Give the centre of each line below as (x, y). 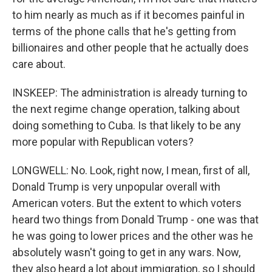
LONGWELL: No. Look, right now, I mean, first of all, (131, 170)
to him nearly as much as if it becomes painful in (128, 15)
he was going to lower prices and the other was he (133, 236)
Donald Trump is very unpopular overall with (116, 187)
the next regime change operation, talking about (126, 109)
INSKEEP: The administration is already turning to (130, 93)
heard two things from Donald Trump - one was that (135, 219)
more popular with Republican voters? (103, 142)
